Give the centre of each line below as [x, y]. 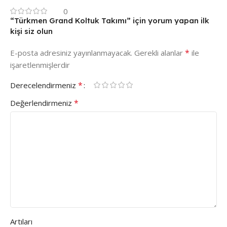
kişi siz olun [31, 31]
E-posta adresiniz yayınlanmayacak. [71, 52]
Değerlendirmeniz [42, 103]
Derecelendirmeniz [44, 85]
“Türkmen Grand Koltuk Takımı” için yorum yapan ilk [110, 20]
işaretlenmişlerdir [40, 65]
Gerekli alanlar [160, 52]
